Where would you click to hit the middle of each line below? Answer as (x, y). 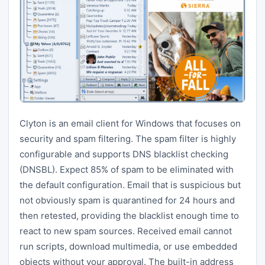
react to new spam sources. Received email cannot (126, 231)
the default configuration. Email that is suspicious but (130, 185)
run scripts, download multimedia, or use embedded (128, 246)
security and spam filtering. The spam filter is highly (128, 138)
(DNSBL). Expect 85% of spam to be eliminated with (127, 169)
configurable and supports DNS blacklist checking (124, 154)
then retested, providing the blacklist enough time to (129, 215)
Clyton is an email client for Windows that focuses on (130, 123)
